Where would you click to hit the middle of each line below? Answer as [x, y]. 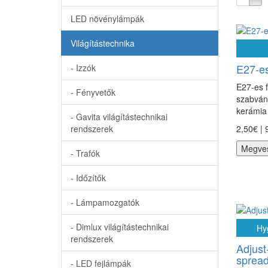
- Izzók [83, 68]
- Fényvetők [93, 92]
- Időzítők [88, 178]
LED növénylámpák [107, 19]
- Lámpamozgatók [105, 202]
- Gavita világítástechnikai [119, 117]
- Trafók [85, 153]
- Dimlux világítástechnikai [120, 227]
